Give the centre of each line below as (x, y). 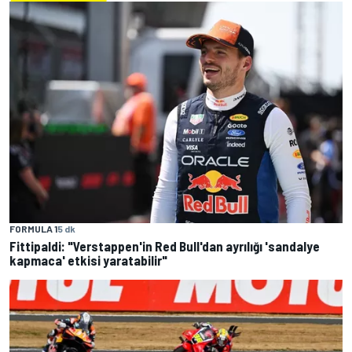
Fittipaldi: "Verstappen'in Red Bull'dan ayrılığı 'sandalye (165, 246)
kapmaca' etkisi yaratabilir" (88, 260)
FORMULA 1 (33, 229)
